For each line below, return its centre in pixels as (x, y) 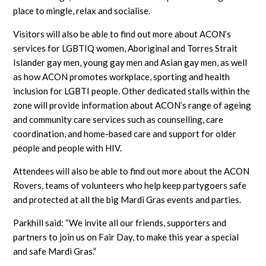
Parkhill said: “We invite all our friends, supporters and (120, 222)
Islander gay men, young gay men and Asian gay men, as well (130, 62)
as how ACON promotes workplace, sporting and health (122, 76)
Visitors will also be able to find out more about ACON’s (122, 34)
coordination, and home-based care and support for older (125, 133)
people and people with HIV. (68, 148)
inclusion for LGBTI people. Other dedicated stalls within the (132, 91)
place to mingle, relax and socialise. (82, 10)
